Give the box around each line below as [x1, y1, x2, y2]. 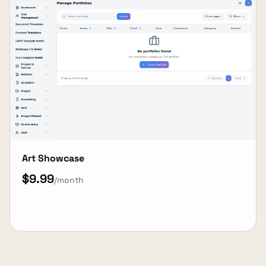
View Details [109, 201, 157, 213]
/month [54, 175, 84, 186]
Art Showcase [22, 152, 84, 165]
